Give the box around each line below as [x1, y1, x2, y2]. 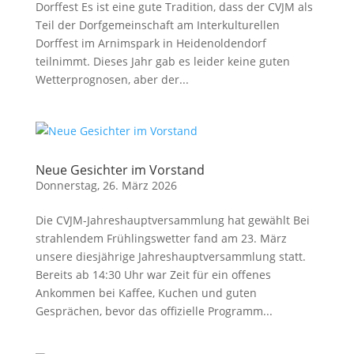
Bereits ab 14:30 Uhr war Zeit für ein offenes [35, 267, 271, 282]
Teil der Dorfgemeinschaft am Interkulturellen [35, 17, 280, 32]
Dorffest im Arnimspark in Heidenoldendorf [35, 36, 266, 51]
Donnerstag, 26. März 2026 [35, 178, 177, 193]
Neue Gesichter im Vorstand [35, 161, 205, 179]
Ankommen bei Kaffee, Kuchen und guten [35, 285, 257, 300]
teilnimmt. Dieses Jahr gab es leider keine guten [35, 54, 290, 69]
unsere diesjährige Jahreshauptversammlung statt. [35, 249, 306, 264]
